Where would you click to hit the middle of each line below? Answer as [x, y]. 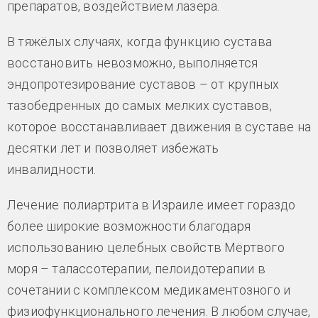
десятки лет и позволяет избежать [113, 148]
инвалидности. [52, 169]
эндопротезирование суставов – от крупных [143, 84]
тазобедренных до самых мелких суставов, [139, 105]
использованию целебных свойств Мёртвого [146, 247]
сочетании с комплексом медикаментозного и [149, 290]
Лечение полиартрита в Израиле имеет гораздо [152, 205]
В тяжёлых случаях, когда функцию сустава [139, 42]
